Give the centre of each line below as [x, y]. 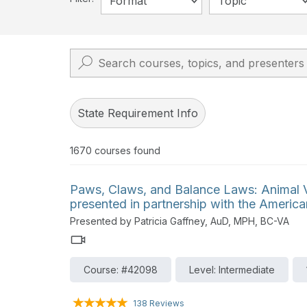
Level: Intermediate [232, 269]
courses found [126, 150]
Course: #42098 [121, 269]
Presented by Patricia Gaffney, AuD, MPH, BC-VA [180, 221]
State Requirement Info [138, 113]
